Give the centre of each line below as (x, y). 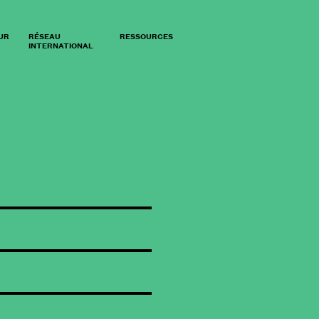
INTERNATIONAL (61, 45)
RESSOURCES (147, 36)
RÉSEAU (44, 36)
